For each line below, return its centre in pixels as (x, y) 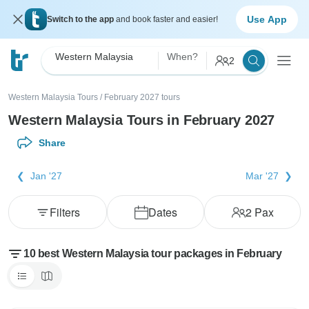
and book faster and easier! (167, 19)
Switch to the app (81, 19)
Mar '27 (262, 176)
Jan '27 (46, 176)
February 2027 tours (142, 97)
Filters (64, 212)
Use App (267, 19)
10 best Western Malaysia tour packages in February (153, 253)
